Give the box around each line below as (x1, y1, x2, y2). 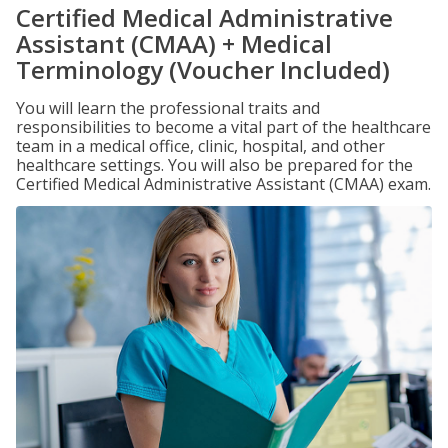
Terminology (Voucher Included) (16, 53, 390, 86)
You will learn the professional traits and (16, 97, 320, 119)
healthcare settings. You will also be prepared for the (16, 154, 413, 176)
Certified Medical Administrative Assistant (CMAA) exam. (16, 173, 431, 195)
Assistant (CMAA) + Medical (16, 27, 332, 60)
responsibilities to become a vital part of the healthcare (16, 116, 431, 138)
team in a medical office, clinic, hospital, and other (16, 135, 385, 157)
